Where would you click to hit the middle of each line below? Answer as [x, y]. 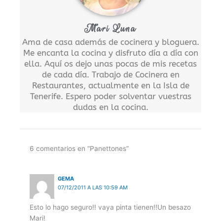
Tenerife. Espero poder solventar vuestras [110, 96]
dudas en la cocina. [110, 107]
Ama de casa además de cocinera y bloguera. [110, 42]
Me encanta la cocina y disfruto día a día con [110, 53]
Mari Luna [110, 28]
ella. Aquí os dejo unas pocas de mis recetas [110, 63]
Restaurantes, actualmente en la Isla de [110, 85]
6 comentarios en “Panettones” [79, 148]
